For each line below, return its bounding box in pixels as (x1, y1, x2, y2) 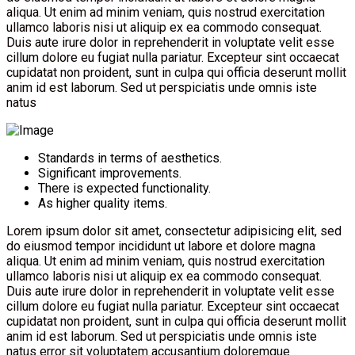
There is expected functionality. (38, 181, 211, 197)
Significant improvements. (38, 166, 181, 181)
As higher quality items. (38, 196, 167, 212)
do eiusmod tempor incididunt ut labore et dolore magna (6, 239, 315, 254)
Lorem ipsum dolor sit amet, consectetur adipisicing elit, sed (6, 223, 342, 239)
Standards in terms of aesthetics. (38, 151, 222, 166)
